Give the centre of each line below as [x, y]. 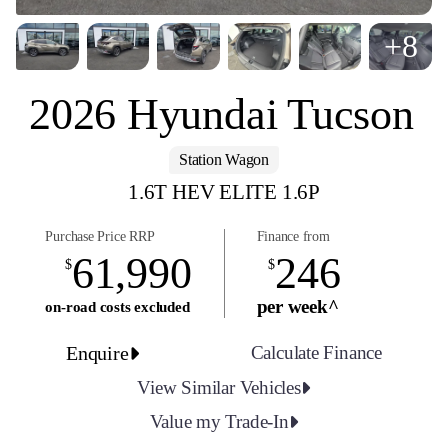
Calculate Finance [316, 352]
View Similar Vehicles [219, 387]
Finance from [293, 236]
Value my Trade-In [219, 421]
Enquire [97, 352]
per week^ [297, 306]
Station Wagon [224, 160]
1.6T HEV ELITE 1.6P [224, 191]
